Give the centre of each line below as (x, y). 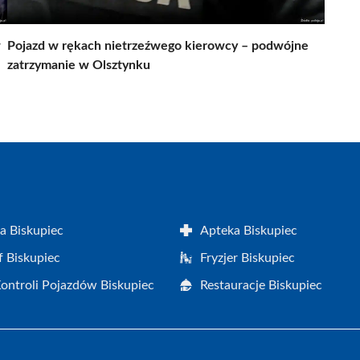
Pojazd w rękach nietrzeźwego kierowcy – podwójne (158, 45)
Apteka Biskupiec (249, 230)
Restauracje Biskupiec (261, 285)
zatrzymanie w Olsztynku (79, 65)
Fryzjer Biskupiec (247, 258)
